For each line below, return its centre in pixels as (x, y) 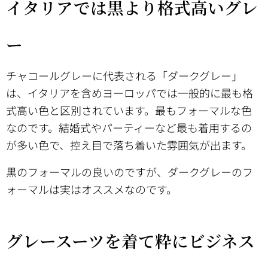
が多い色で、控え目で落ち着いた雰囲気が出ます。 (129, 144)
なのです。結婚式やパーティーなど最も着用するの (129, 127)
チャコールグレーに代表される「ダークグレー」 (124, 75)
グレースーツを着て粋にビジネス (130, 240)
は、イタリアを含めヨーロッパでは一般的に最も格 (130, 92)
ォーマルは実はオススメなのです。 (92, 189)
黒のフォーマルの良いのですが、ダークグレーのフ (130, 171)
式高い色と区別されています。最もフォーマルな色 (129, 110)
